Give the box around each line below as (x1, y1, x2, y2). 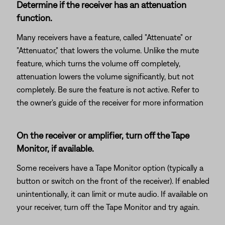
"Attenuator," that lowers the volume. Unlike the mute (17, 46, 199, 55)
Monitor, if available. (17, 143, 94, 154)
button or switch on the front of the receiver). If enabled (17, 176, 209, 185)
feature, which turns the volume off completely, (17, 59, 180, 68)
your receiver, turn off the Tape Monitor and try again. (17, 202, 199, 211)
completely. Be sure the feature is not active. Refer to (17, 85, 199, 94)
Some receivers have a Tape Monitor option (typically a (17, 163, 203, 172)
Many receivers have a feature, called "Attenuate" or (17, 33, 192, 42)
